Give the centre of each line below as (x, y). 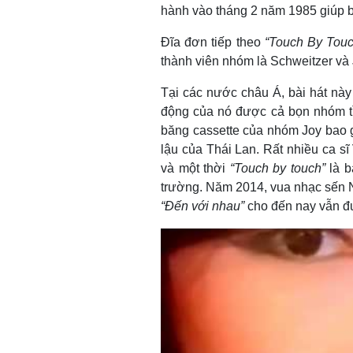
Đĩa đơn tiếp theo (213, 42)
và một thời (195, 168)
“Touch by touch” (277, 168)
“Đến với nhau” (203, 206)
